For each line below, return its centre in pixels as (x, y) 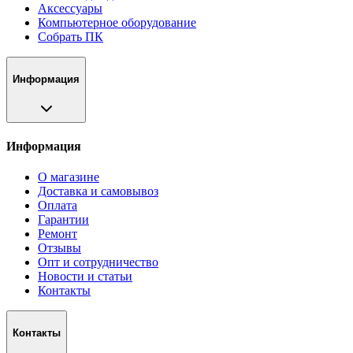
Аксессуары (70, 9)
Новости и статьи (85, 277)
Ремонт (58, 234)
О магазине (69, 177)
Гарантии (63, 220)
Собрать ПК (71, 37)
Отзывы (59, 248)
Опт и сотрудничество (98, 262)
